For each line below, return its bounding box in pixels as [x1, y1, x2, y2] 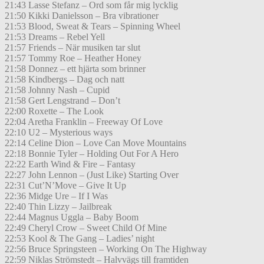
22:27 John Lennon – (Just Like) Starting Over [5, 170, 179, 180]
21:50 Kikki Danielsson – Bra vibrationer [5, 11, 159, 21]
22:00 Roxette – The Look [5, 106, 104, 117]
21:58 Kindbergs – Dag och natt [5, 74, 124, 85]
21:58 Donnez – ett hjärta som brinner [5, 64, 146, 74]
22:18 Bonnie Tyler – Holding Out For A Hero [5, 148, 179, 159]
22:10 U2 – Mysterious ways [5, 127, 113, 138]
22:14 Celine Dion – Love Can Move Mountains [5, 138, 186, 148]
